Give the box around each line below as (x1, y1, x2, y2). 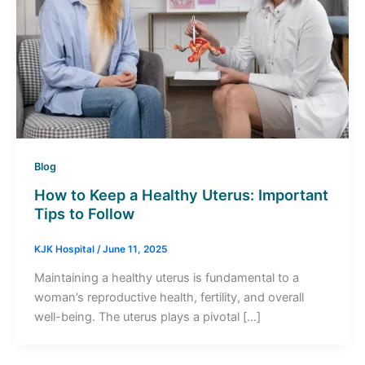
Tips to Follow (33, 204, 134, 222)
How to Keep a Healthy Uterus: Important (33, 185, 328, 204)
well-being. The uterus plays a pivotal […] (33, 309, 261, 324)
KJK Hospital (33, 243, 97, 255)
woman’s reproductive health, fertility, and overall (33, 289, 304, 305)
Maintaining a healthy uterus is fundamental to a (33, 270, 299, 285)
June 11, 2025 (102, 243, 167, 255)
